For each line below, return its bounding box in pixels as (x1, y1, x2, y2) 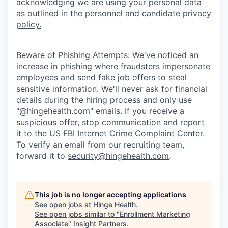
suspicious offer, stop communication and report (16, 117, 205, 127)
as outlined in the (16, 8, 85, 18)
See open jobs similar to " (35, 209, 120, 218)
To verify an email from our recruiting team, (16, 139, 184, 150)
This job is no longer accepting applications (35, 190, 186, 199)
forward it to (16, 150, 68, 161)
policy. (16, 19, 41, 30)
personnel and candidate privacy (85, 8, 211, 18)
